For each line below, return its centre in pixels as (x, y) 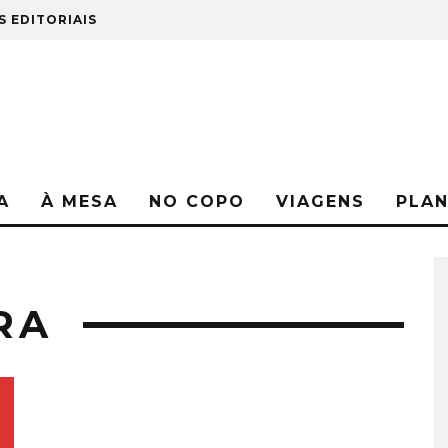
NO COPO (197, 201)
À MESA (79, 201)
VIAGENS (320, 201)
